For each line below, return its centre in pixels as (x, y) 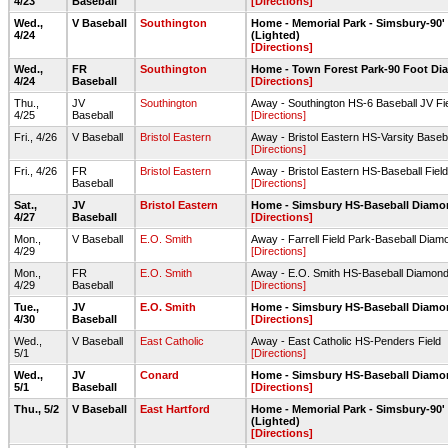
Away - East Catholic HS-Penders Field (346, 341)
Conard (159, 375)
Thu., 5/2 (38, 409)
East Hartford (175, 409)
